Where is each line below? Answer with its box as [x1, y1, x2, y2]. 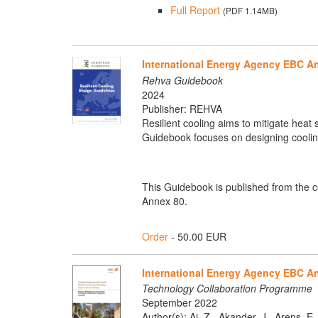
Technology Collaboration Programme [141, 281, 312, 296]
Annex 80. [141, 193, 187, 208]
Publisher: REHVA [141, 101, 222, 116]
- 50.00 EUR [168, 229, 226, 243]
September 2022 [141, 295, 217, 310]
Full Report [170, 2, 220, 17]
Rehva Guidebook [141, 72, 223, 87]
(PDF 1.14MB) [222, 4, 278, 16]
